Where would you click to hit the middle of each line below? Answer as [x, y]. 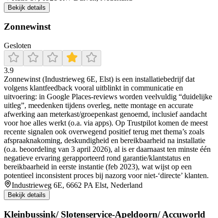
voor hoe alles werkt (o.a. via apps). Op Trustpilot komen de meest [106, 123]
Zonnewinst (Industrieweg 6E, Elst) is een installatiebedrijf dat [99, 79]
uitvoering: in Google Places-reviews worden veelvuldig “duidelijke [108, 97]
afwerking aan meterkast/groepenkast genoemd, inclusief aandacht [105, 114]
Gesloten [18, 46]
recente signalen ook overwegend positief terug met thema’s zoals [104, 132]
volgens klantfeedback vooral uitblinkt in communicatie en [93, 88]
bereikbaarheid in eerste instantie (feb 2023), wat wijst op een [98, 167]
